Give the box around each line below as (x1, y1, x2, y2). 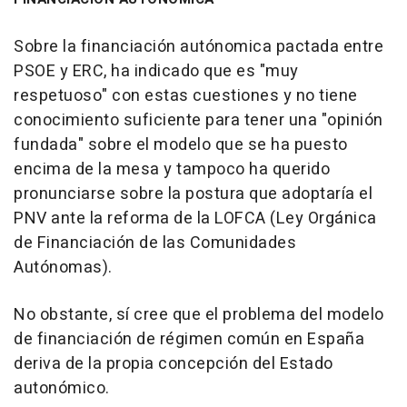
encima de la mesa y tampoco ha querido (14, 157, 330, 183)
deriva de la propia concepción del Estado (14, 352, 333, 377)
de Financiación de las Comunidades (14, 231, 296, 256)
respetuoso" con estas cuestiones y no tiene (14, 84, 358, 109)
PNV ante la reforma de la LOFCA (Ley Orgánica (14, 206, 377, 232)
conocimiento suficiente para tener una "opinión (14, 108, 383, 134)
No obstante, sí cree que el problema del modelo (14, 303, 384, 328)
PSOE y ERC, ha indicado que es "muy (14, 59, 299, 84)
